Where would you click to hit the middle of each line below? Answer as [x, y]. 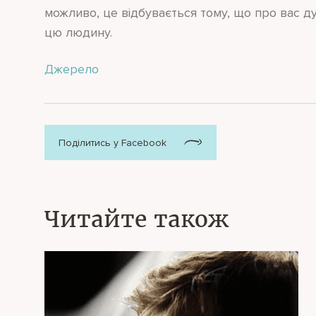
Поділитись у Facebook [113, 142]
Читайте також [136, 220]
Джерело [72, 69]
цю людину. [78, 33]
